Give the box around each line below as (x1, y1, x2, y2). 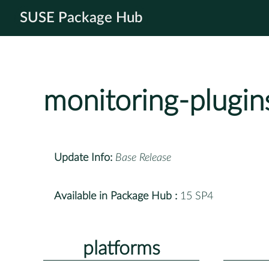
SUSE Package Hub (20, 11, 143, 25)
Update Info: (54, 152, 112, 163)
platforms (82, 238, 160, 258)
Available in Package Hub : (54, 190, 177, 202)
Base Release (115, 152, 171, 163)
